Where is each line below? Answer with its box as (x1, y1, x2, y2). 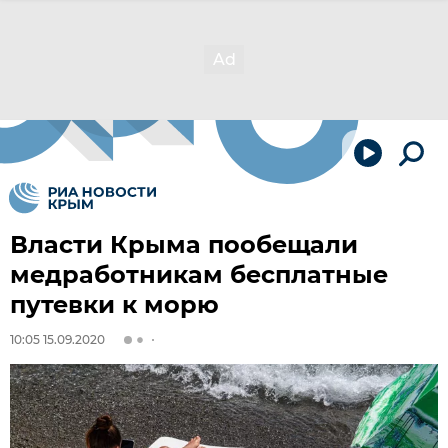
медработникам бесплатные (10, 260, 388, 289)
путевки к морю (10, 290, 219, 319)
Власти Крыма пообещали (10, 230, 358, 259)
